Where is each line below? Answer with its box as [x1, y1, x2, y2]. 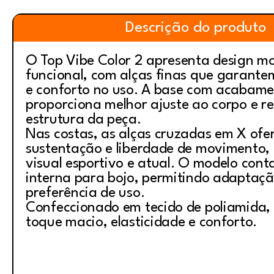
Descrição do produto [125, 21, 266, 35]
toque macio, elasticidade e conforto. [26, 215, 257, 230]
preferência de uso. [26, 186, 145, 201]
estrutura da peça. [26, 113, 141, 127]
